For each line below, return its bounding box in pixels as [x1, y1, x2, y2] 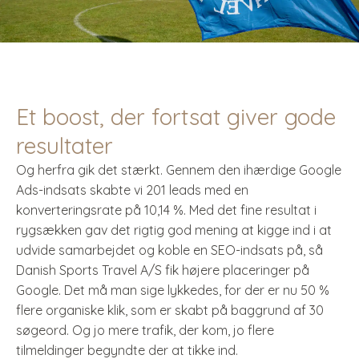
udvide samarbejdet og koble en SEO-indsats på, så [16, 242, 323, 258]
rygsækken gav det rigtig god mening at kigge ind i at [16, 222, 332, 238]
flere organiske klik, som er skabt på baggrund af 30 [16, 302, 324, 318]
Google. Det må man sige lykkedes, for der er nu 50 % [16, 282, 329, 298]
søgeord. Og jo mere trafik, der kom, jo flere [16, 322, 274, 338]
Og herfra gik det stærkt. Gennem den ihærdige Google [16, 162, 341, 178]
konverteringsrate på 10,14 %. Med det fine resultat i [16, 202, 317, 218]
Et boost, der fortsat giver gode [16, 103, 336, 131]
